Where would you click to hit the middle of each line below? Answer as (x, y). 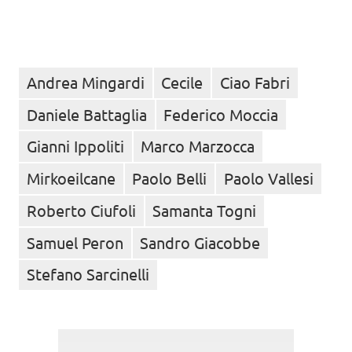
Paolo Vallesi (268, 178)
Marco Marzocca (198, 146)
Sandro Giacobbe (200, 242)
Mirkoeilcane (71, 178)
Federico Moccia (221, 114)
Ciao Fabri (255, 82)
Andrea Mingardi (85, 82)
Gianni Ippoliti (75, 146)
